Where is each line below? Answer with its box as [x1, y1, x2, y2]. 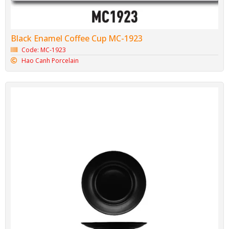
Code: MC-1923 [21, 45, 66, 55]
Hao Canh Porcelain [21, 56, 79, 65]
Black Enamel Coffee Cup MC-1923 [11, 33, 143, 44]
